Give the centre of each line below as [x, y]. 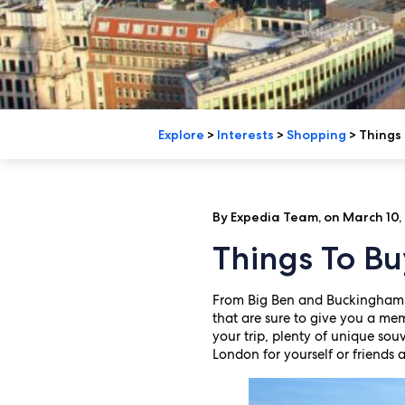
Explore [181, 134]
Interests [245, 134]
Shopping [316, 134]
